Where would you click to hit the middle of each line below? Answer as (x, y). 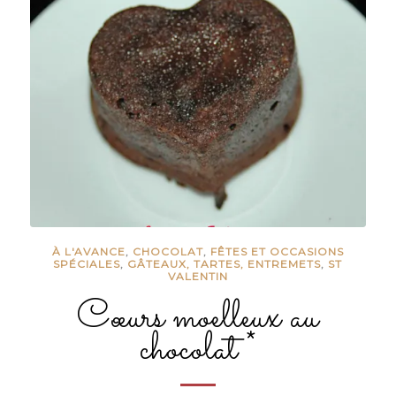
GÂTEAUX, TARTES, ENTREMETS (225, 263)
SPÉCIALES (87, 263)
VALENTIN (198, 276)
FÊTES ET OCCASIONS (277, 251)
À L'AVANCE (88, 251)
